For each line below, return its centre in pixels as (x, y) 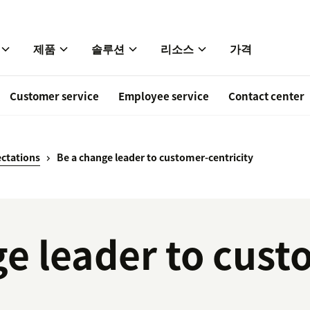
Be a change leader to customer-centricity (155, 157)
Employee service (164, 97)
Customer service (54, 97)
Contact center (266, 97)
